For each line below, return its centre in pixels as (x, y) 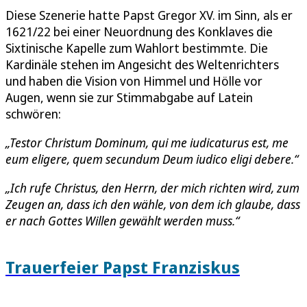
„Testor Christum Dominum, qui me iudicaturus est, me (147, 143)
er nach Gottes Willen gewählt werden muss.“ (122, 221)
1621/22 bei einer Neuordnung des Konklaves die (139, 32)
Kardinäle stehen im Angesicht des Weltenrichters (142, 65)
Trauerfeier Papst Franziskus (123, 267)
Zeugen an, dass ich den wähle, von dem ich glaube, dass (153, 205)
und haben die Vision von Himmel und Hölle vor (134, 81)
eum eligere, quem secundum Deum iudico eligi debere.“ (152, 159)
